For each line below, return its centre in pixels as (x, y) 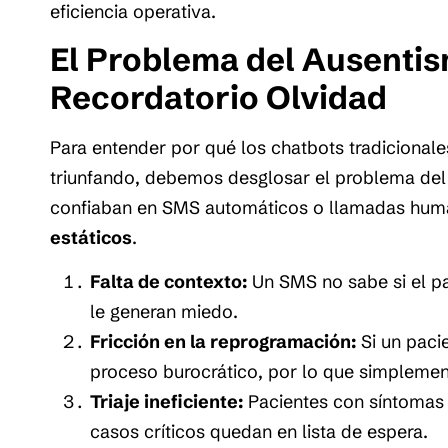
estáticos (91, 237)
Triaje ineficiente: (166, 402)
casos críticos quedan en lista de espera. (259, 432)
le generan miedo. (164, 312)
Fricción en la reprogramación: (223, 342)
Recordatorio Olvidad (218, 97)
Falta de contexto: (168, 282)
